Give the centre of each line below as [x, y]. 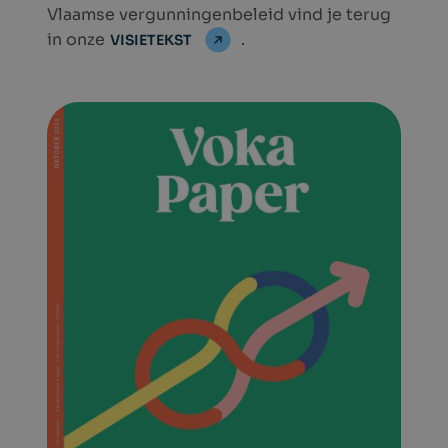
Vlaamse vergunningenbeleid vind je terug [219, 14]
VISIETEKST [151, 40]
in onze [78, 39]
